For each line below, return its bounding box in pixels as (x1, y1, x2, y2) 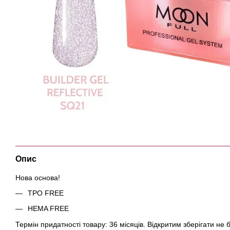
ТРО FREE (28, 188, 64, 197)
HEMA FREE (28, 204, 69, 213)
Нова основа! (15, 173, 60, 182)
